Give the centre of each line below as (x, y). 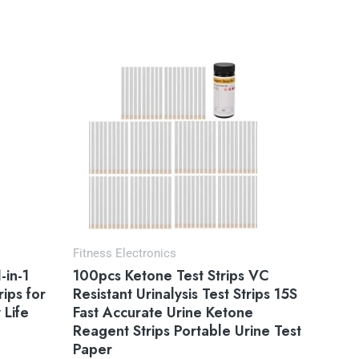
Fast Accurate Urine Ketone (163, 313)
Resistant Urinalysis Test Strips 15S (185, 294)
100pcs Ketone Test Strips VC (171, 276)
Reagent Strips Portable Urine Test (187, 331)
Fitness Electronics (125, 253)
